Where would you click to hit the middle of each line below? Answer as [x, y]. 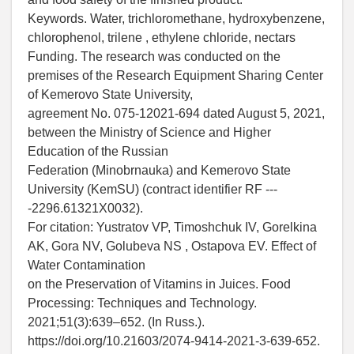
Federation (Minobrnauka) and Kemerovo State [159, 171]
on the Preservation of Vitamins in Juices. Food [159, 284]
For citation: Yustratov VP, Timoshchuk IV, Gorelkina [172, 228]
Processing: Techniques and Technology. [142, 303]
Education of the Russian [98, 152]
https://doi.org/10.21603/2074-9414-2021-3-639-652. [174, 341]
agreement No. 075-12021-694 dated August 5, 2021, [176, 114]
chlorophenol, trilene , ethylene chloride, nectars [162, 38]
